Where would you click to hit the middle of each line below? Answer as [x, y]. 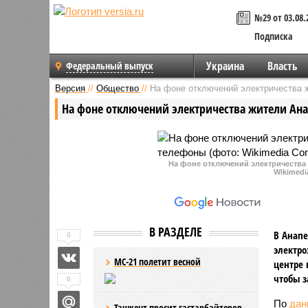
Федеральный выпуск [110, 66]
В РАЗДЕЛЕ [176, 231]
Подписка [274, 36]
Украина [225, 66]
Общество [117, 88]
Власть [282, 66]
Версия [70, 88]
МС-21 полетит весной [157, 261]
